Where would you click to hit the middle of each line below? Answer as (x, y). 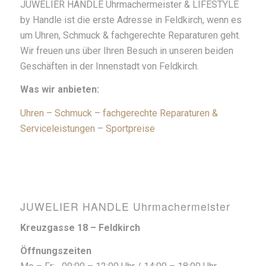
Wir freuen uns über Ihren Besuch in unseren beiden (126, 50)
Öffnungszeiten (56, 251)
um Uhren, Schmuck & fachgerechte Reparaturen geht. (130, 35)
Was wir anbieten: (59, 90)
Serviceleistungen (57, 128)
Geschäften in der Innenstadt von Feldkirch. (109, 66)
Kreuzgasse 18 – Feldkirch (80, 227)
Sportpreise (130, 128)
